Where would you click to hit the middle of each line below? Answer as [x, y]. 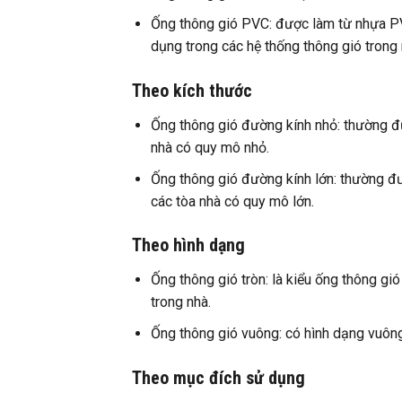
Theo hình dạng [188, 245]
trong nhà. [180, 302]
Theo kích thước [192, 91]
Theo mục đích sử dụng [218, 377]
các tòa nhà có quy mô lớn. [232, 201]
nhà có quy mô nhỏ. [210, 148]
